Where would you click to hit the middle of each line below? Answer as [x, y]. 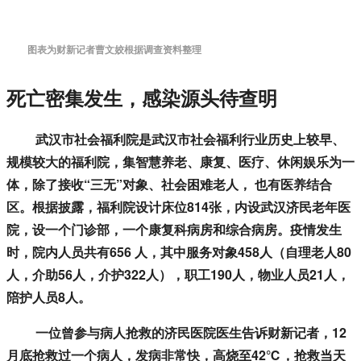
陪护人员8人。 [49, 297]
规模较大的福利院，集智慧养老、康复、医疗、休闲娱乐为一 [180, 162]
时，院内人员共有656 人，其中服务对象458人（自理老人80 [179, 252]
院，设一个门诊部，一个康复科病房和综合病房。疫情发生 [174, 230]
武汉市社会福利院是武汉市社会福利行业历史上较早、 [176, 139]
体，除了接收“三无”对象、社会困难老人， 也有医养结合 [169, 185]
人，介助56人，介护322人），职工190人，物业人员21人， [178, 275]
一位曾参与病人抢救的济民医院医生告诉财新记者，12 [176, 333]
